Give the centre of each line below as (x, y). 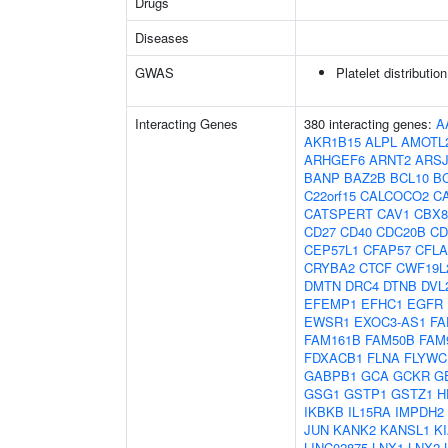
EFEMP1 (330, 303)
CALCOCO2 (394, 195)
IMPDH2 (419, 411)
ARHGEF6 (334, 159)
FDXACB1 (333, 357)
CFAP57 (387, 249)
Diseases (162, 37)
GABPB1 (330, 375)
